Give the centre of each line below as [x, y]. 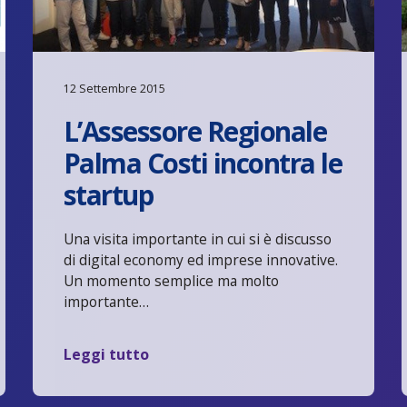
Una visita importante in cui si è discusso [197, 238]
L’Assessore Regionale [195, 131]
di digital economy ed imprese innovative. [200, 259]
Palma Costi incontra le [203, 163]
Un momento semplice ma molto [171, 280]
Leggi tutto [106, 354]
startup [108, 194]
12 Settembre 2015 [114, 88]
